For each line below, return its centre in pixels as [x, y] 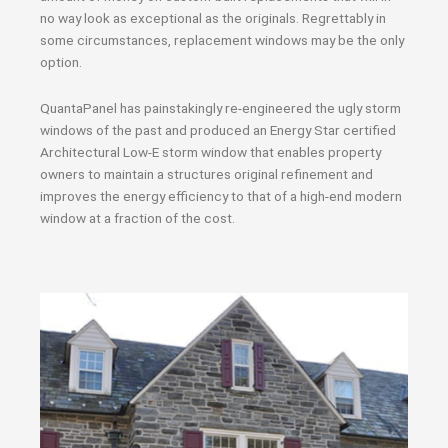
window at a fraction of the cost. [137, 217]
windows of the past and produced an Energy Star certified [218, 129]
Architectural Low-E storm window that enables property [210, 151]
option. [61, 62]
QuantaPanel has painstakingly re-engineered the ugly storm [220, 107]
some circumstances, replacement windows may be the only [222, 40]
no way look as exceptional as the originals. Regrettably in [213, 18]
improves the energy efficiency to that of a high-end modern [221, 195]
